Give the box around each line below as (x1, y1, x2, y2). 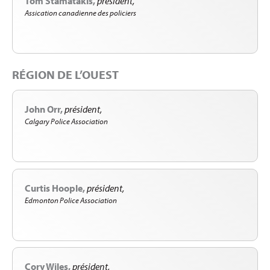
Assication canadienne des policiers (25, 8, 136, 17)
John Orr (25, 103, 60, 116)
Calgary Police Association (25, 116, 108, 127)
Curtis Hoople (25, 181, 83, 194)
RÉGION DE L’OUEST (12, 67, 119, 83)
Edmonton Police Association (25, 195, 117, 205)
